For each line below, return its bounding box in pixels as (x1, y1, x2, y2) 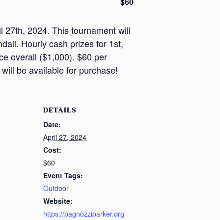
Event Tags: (43, 170, 83, 180)
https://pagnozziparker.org (43, 209, 124, 219)
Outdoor (43, 183, 69, 193)
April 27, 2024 (43, 132, 86, 142)
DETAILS (43, 105, 76, 116)
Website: (43, 196, 73, 206)
